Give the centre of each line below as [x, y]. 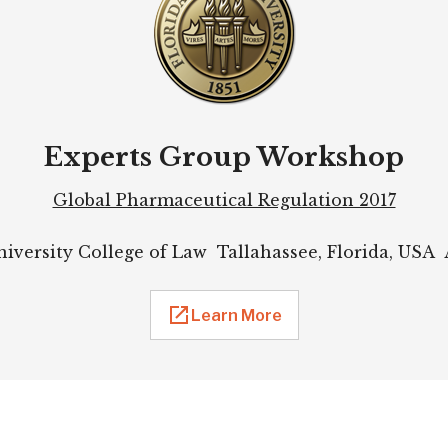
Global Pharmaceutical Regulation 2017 [224, 200]
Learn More [236, 315]
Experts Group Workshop [224, 157]
